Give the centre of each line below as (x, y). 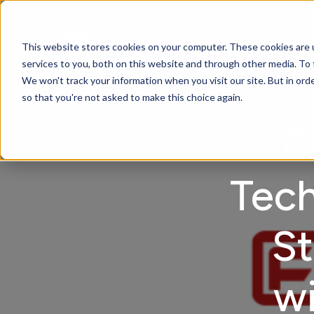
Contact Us (261, 64)
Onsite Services (260, 33)
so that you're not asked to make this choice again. (132, 97)
